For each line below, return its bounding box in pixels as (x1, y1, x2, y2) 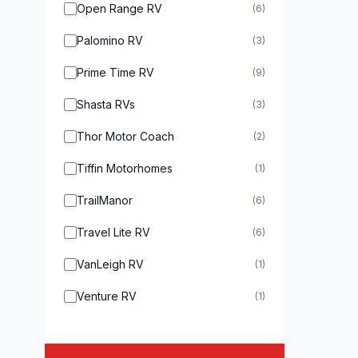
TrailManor (77, 193, 133, 207)
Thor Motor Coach (77, 129, 174, 143)
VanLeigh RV (77, 257, 144, 271)
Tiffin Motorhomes (77, 161, 173, 175)
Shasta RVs (77, 97, 135, 111)
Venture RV (77, 289, 137, 303)
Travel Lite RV (77, 225, 150, 239)
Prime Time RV (77, 66, 154, 79)
